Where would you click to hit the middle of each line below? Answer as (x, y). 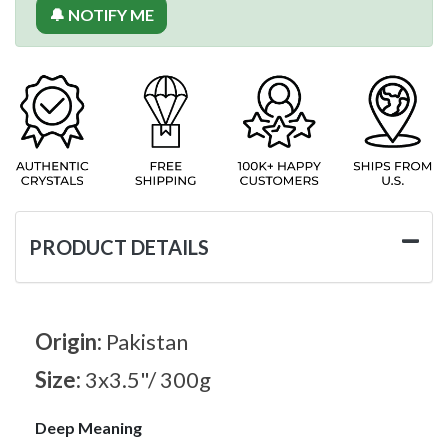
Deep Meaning (88, 427)
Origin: (70, 341)
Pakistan (147, 341)
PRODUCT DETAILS (119, 246)
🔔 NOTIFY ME (101, 14)
